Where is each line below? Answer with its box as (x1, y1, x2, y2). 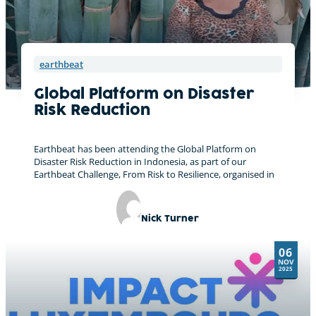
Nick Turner (141, 214, 200, 224)
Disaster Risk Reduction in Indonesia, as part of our (33, 155, 246, 169)
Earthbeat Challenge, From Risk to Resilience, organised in (33, 168, 274, 181)
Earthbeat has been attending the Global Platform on (33, 142, 256, 156)
